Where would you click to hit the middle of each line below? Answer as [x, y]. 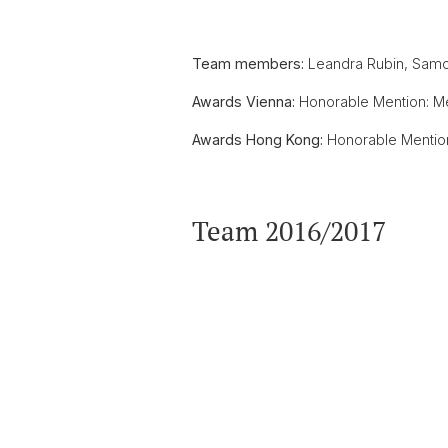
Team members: [250, 63]
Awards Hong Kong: [259, 139]
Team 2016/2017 [289, 231]
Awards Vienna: [245, 101]
